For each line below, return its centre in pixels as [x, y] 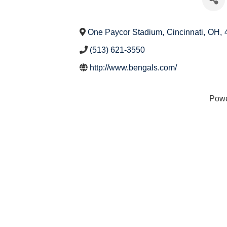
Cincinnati [185, 32]
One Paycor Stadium [125, 32]
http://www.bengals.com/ [133, 67]
